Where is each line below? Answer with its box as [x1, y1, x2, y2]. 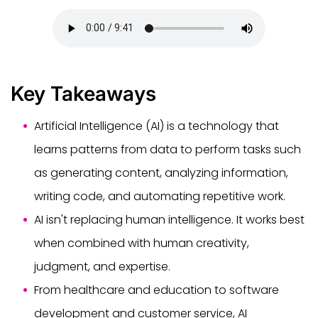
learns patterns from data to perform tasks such [34, 141, 301, 158]
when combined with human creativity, [34, 234, 249, 251]
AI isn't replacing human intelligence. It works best [34, 211, 305, 228]
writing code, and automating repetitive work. [34, 187, 285, 204]
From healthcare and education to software [34, 281, 279, 298]
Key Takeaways [11, 81, 156, 106]
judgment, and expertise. [34, 258, 170, 275]
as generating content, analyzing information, [34, 164, 288, 181]
